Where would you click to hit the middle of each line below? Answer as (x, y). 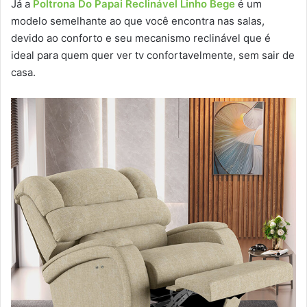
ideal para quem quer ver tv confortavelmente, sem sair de (153, 55)
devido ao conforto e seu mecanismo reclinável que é (141, 38)
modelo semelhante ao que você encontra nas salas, (138, 21)
